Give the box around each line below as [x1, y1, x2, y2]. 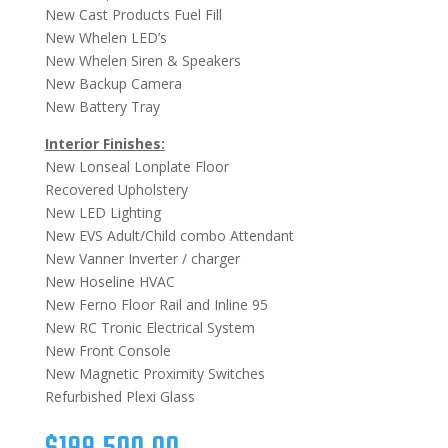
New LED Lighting [44, 202, 161, 222]
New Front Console [44, 340, 171, 360]
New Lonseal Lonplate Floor [44, 156, 229, 176]
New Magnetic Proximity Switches [44, 363, 265, 383]
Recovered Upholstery [44, 179, 188, 199]
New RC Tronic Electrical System [44, 317, 255, 337]
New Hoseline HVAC [44, 271, 175, 291]
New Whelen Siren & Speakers [44, 50, 241, 70]
